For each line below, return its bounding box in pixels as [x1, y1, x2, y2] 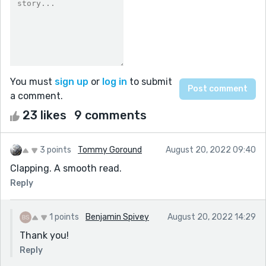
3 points [40, 144, 71, 155]
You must [10, 75, 55, 87]
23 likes [20, 107, 69, 122]
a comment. [10, 90, 63, 102]
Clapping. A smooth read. [10, 162, 122, 174]
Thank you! [20, 229, 69, 241]
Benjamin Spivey [85, 211, 149, 222]
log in [102, 75, 127, 87]
